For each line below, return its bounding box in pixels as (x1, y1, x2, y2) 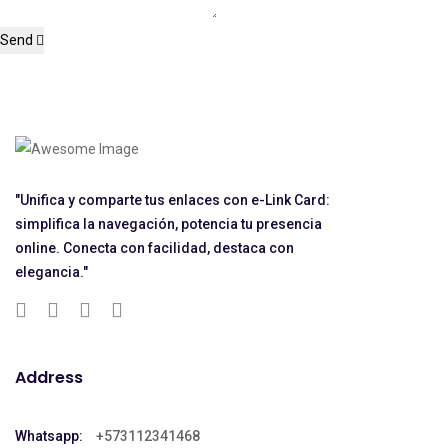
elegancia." (15, 263, 88, 280)
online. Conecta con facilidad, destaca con (15, 239, 294, 256)
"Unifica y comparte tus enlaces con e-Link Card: (15, 191, 330, 208)
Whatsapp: (15, 427, 83, 444)
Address (15, 365, 83, 389)
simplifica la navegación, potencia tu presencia (15, 215, 322, 232)
